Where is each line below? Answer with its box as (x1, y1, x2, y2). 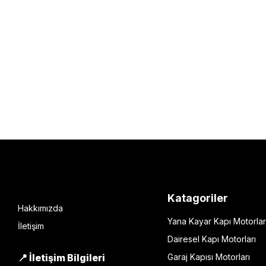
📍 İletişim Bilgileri (18, 252, 105, 264)
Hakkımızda (18, 203, 63, 213)
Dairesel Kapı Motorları (167, 234, 256, 244)
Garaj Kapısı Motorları (167, 252, 250, 262)
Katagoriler (167, 192, 228, 204)
